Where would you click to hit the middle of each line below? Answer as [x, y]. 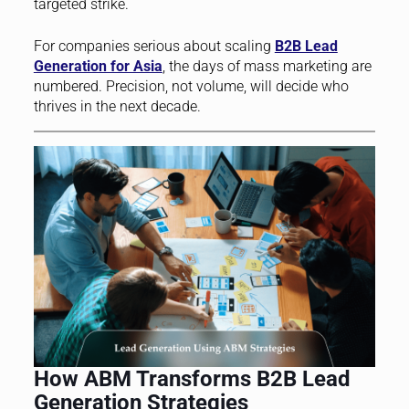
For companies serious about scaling [154, 47]
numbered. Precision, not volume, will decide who [191, 87]
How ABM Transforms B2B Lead [192, 379]
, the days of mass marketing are [267, 67]
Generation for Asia [98, 67]
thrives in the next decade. [117, 107]
